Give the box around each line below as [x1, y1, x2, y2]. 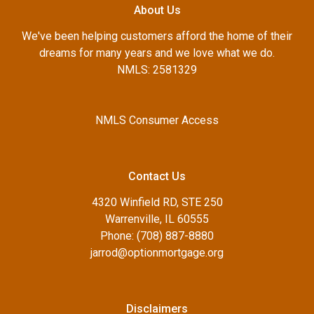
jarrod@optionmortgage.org [90, 245, 224, 259]
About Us [133, 3, 181, 17]
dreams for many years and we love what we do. [39, 46, 275, 60]
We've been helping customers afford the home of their [22, 29, 292, 43]
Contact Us [128, 169, 186, 183]
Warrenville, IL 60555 [105, 212, 209, 226]
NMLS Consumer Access [95, 113, 219, 127]
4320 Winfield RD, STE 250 [91, 195, 223, 209]
